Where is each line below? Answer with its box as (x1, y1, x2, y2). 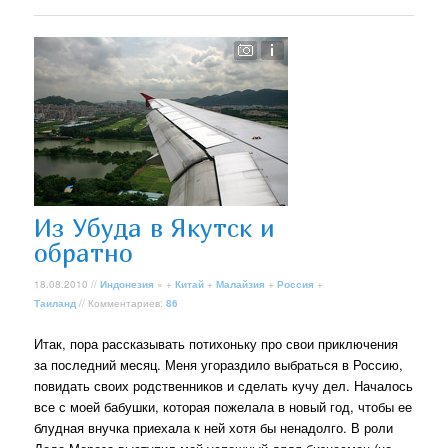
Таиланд (34, 295, 77, 310)
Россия (277, 276, 315, 291)
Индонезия (100, 276, 155, 291)
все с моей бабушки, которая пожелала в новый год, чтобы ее (34, 396, 413, 416)
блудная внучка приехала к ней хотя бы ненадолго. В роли (34, 417, 394, 437)
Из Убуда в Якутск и (34, 213, 276, 243)
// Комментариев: (76, 295, 167, 310)
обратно (34, 238, 134, 268)
